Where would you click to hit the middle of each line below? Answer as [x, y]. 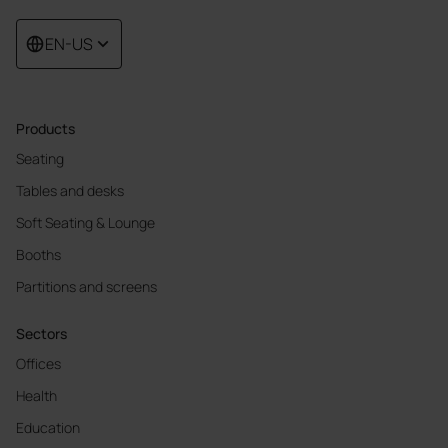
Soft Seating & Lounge [85, 222]
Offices [38, 363]
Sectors [41, 333]
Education [48, 427]
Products [45, 128]
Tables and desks [70, 190]
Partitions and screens [86, 286]
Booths [38, 254]
